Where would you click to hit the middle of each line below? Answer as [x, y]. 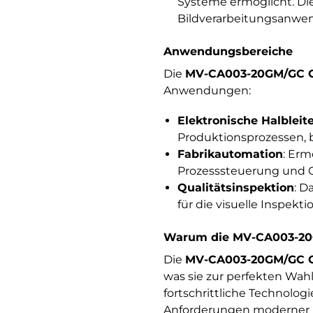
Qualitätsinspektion [235, 188]
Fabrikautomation [230, 154]
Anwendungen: [207, 90]
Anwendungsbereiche [228, 51]
